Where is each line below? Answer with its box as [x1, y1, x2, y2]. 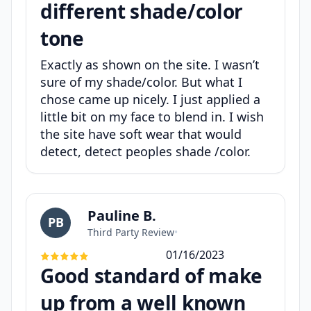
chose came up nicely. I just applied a [40, 91, 260, 108]
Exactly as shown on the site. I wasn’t [40, 56, 260, 74]
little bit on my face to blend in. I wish [40, 108, 264, 126]
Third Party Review [87, 226, 174, 239]
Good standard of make [40, 262, 263, 289]
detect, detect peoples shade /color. [40, 143, 251, 160]
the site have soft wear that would [40, 126, 242, 143]
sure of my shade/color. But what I [40, 74, 242, 91]
